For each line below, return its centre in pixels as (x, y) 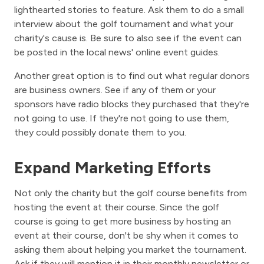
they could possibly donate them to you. (100, 133)
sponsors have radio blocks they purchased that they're (132, 104)
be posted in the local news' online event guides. (117, 52)
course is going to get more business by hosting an (123, 222)
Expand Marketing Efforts (113, 168)
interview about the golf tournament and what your (124, 24)
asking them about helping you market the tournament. (130, 250)
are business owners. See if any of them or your (115, 90)
